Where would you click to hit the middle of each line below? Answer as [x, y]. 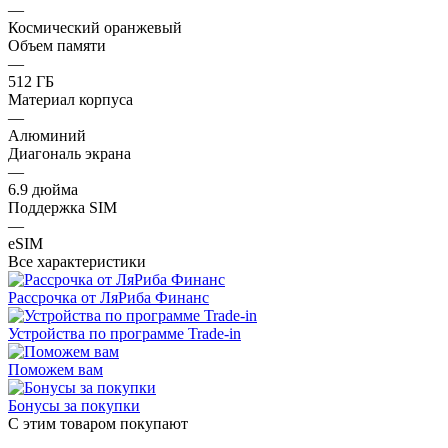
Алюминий [47, 135]
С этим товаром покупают [98, 423]
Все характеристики [77, 261]
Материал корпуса [70, 99]
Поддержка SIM [62, 207]
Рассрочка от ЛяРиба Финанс [108, 297]
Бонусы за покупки [74, 405]
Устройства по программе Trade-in [124, 333]
